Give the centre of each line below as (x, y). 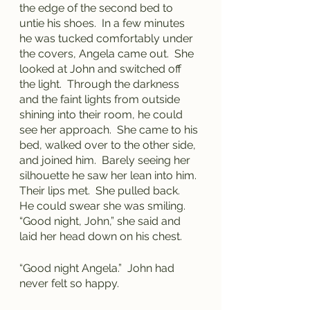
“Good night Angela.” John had (98, 268)
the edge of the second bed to (98, 8)
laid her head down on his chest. (101, 236)
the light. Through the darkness (101, 84)
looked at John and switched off (102, 69)
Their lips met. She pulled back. (102, 191)
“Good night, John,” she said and (101, 221)
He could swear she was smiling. (105, 206)
